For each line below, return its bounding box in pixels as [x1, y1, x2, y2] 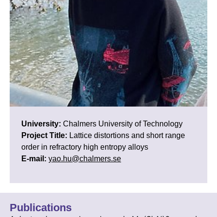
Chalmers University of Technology [61, 120, 183, 128]
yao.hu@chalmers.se [48, 155, 121, 163]
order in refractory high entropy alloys [21, 143, 148, 152]
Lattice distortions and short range [67, 131, 185, 140]
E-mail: [21, 155, 46, 163]
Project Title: [21, 131, 67, 140]
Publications [10, 201, 72, 214]
